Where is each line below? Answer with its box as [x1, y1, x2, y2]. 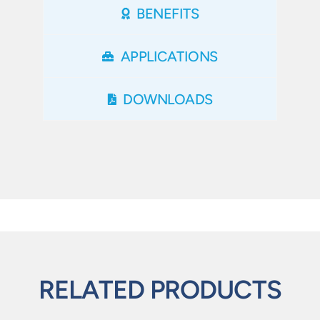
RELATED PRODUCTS [39, 274, 281, 305]
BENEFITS [136, 4, 199, 22]
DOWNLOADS [123, 90, 213, 108]
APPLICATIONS [120, 47, 218, 65]
